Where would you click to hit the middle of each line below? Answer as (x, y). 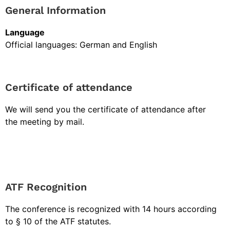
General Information (55, 10)
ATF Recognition (46, 187)
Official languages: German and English (81, 44)
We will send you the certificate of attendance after (106, 109)
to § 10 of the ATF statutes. (58, 222)
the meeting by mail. (45, 121)
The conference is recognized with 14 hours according (111, 209)
